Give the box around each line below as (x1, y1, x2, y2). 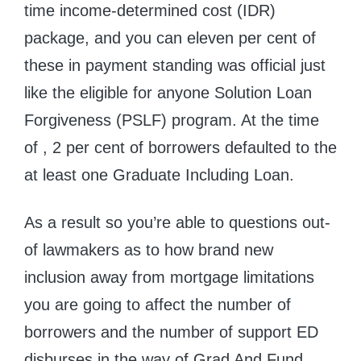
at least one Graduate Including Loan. (24, 166, 294, 185)
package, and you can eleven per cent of (24, 29, 316, 48)
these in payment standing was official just (24, 56, 326, 75)
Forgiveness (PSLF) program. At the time (24, 111, 319, 130)
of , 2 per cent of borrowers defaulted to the (24, 139, 337, 157)
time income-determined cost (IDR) (24, 2, 276, 20)
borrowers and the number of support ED (24, 323, 318, 342)
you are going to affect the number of (24, 296, 291, 314)
